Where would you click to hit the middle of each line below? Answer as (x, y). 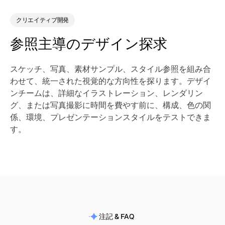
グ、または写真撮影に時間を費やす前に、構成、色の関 (110, 105)
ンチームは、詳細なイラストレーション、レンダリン (106, 93)
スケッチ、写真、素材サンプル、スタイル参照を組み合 (110, 69)
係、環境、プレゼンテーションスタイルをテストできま (110, 117)
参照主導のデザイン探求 (89, 44)
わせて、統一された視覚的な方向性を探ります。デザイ (110, 81)
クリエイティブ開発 (43, 20)
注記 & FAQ (117, 216)
